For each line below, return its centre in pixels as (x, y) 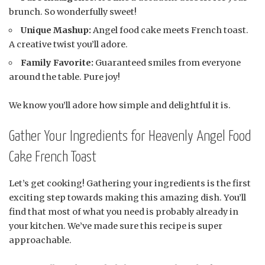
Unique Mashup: (56, 30)
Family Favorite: (57, 62)
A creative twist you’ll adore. (68, 44)
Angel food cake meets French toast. (170, 30)
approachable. (40, 240)
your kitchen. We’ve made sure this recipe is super (116, 226)
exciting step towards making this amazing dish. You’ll (127, 198)
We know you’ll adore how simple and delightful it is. (120, 105)
